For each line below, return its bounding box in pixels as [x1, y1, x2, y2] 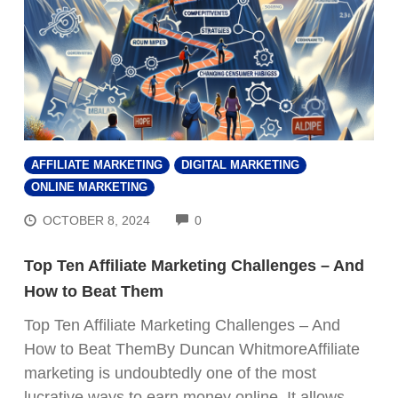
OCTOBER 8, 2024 [43, 213, 151, 228]
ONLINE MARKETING [31, 180, 147, 194]
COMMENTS [201, 211, 275, 226]
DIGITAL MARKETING [181, 158, 299, 171]
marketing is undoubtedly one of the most [24, 364, 316, 383]
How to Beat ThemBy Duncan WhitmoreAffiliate [24, 340, 360, 359]
